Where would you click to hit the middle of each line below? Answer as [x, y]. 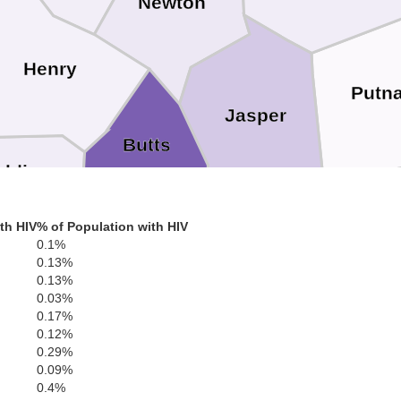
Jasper [255, 115]
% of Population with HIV [112, 226]
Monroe [179, 281]
